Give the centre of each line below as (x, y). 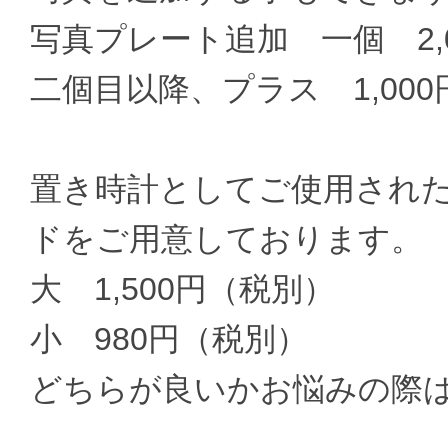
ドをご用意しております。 (226, 239)
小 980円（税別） (169, 339)
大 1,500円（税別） (182, 289)
